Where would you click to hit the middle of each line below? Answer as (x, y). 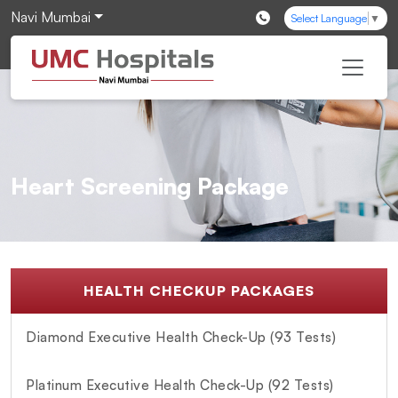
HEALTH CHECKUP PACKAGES (199, 290)
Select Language (329, 19)
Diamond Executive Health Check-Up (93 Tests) (181, 337)
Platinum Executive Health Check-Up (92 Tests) (180, 385)
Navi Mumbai (51, 17)
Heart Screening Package (150, 185)
